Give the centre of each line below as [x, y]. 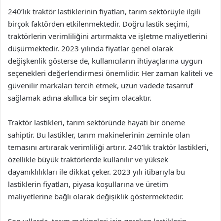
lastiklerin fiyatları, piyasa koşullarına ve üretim [88, 184]
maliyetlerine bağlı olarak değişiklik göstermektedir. [96, 196]
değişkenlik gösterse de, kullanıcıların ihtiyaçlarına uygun [105, 61]
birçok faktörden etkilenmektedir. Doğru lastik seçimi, [99, 24]
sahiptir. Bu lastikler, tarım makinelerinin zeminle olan [99, 135]
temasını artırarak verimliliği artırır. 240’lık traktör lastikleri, [108, 147]
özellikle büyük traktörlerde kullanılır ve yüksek [88, 159]
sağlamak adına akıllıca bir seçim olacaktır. [80, 98]
